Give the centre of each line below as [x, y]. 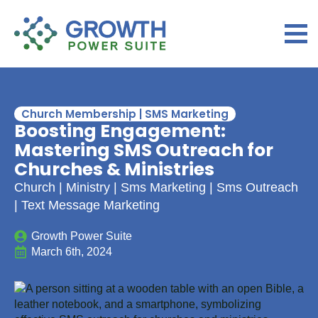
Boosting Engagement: [120, 131]
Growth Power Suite [82, 236]
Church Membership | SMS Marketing [125, 114]
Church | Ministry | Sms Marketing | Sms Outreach [156, 187]
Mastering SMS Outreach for [144, 150]
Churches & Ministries [114, 169]
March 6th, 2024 [72, 252]
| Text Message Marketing [87, 205]
